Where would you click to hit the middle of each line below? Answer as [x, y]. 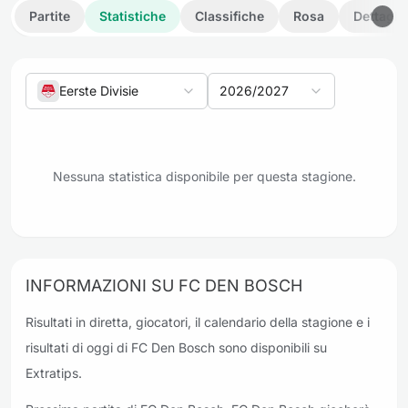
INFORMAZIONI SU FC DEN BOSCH [164, 286]
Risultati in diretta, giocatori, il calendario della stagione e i [198, 322]
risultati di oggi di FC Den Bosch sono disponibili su [176, 347]
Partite [50, 16]
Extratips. [54, 373]
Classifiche [229, 16]
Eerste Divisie [99, 91]
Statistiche [133, 16]
